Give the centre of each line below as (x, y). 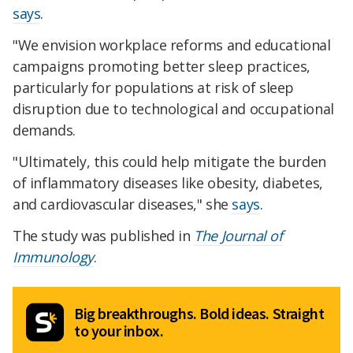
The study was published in (104, 235)
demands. (44, 130)
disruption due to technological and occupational (173, 109)
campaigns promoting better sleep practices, (162, 67)
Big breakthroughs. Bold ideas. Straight (199, 313)
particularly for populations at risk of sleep (154, 88)
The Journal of (238, 235)
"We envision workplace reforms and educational (172, 45)
